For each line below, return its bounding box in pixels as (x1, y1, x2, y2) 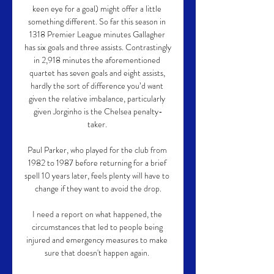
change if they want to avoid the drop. (34, 182, 161, 194)
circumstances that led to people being (31, 221, 163, 233)
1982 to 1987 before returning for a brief (28, 157, 166, 169)
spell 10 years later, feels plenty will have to (24, 169, 169, 182)
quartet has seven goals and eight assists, (29, 67, 165, 79)
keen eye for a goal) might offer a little (32, 2, 161, 15)
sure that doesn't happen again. (45, 246, 151, 259)
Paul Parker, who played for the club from (27, 144, 167, 156)
